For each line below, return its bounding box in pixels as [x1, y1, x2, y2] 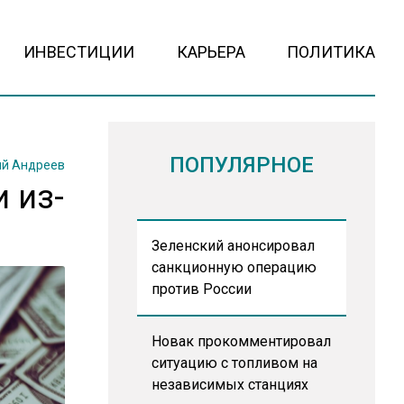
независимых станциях [151, 376, 308, 393]
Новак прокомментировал [151, 333, 331, 350]
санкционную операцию [151, 259, 317, 276]
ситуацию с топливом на [151, 354, 317, 372]
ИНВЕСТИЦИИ [23, 42, 135, 61]
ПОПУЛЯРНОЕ [169, 152, 314, 178]
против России [151, 280, 252, 298]
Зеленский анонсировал [151, 237, 315, 254]
